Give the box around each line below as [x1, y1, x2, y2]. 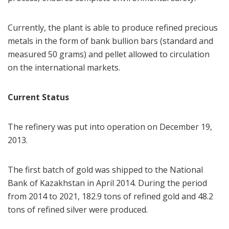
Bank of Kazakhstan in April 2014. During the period [8, 177, 207, 189]
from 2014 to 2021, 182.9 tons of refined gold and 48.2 [8, 191, 213, 202]
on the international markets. [8, 62, 124, 74]
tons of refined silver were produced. [8, 204, 148, 216]
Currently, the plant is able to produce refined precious [8, 22, 218, 34]
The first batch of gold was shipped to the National [8, 164, 203, 176]
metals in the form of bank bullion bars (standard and [8, 35, 213, 47]
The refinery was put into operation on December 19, [8, 121, 212, 133]
